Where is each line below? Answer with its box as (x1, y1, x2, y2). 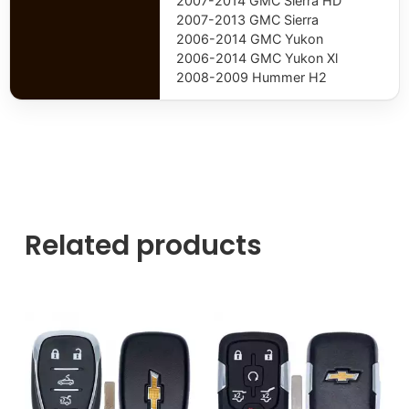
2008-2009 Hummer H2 (176, 68, 327, 85)
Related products (24, 226, 262, 266)
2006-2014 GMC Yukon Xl (176, 49, 338, 66)
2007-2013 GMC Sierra (176, 11, 319, 27)
